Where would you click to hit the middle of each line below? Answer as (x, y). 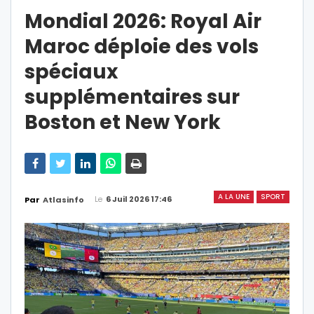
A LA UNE (234, 197)
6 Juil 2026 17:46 (139, 199)
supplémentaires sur (132, 97)
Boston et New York (123, 123)
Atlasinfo (63, 200)
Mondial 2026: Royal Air (143, 22)
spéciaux (71, 72)
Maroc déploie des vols (142, 47)
